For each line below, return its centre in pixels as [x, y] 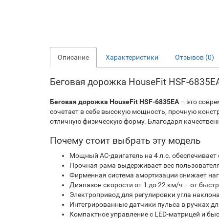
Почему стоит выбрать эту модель [125, 141]
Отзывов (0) [195, 57]
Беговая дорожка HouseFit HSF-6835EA [114, 102]
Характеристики [132, 57]
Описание [73, 57]
